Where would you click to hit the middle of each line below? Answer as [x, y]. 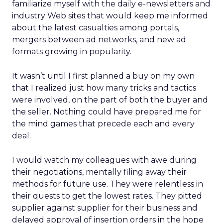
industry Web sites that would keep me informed [110, 16]
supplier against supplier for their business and [105, 208]
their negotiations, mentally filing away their [99, 172]
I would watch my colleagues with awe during [104, 160]
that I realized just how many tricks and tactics [104, 88]
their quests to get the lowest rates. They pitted [107, 196]
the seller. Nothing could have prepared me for [107, 112]
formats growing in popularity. [72, 52]
